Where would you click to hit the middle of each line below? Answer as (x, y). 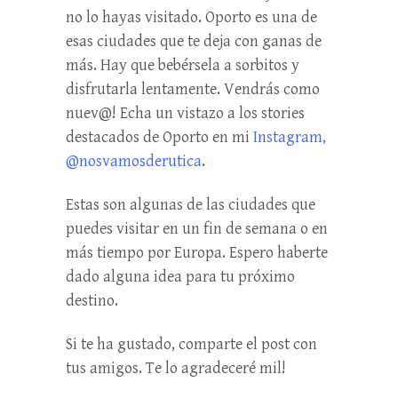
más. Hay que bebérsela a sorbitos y (183, 65)
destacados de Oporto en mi (159, 137)
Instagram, (290, 137)
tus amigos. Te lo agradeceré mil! (176, 368)
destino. (92, 300)
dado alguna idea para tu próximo (180, 276)
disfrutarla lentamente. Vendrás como (193, 89)
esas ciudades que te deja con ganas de (194, 41)
